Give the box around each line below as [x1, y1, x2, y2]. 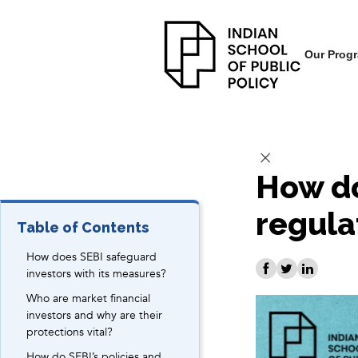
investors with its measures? [26, 266, 166, 281]
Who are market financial [26, 291, 150, 306]
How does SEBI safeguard [26, 249, 157, 265]
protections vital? [26, 324, 113, 340]
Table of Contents [17, 219, 149, 236]
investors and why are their [26, 308, 162, 323]
